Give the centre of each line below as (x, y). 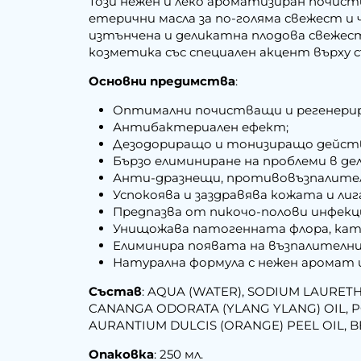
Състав (116, 291)
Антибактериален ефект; (201, 127)
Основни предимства (162, 81)
